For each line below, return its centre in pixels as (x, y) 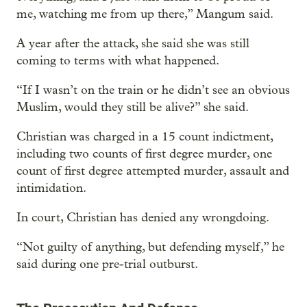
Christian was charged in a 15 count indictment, (145, 136)
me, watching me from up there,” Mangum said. (145, 14)
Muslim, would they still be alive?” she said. (133, 107)
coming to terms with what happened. (118, 60)
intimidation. (51, 188)
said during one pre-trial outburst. (107, 264)
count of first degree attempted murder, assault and (153, 171)
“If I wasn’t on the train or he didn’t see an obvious (153, 90)
